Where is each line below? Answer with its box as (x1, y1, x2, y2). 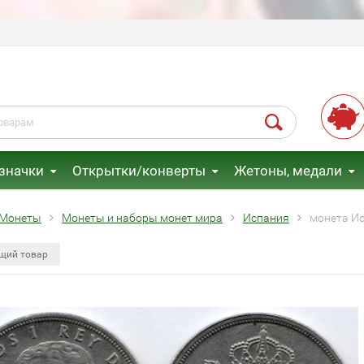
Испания (243, 211, 289, 224)
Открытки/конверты (71, 162, 206, 179)
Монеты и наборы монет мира (62, 211, 223, 224)
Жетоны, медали (233, 162, 342, 179)
